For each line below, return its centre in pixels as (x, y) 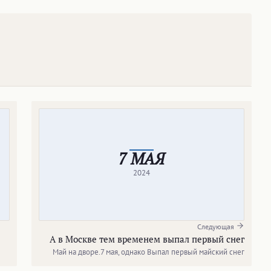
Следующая (217, 226)
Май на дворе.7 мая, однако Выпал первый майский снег (149, 252)
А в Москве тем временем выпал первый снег (147, 239)
